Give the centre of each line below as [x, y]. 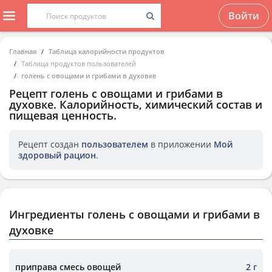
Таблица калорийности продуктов [107, 51]
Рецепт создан [50, 144]
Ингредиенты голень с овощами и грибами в [134, 214]
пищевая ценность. [63, 115]
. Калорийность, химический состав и [158, 104]
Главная [23, 51]
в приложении [181, 144]
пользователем [115, 144]
